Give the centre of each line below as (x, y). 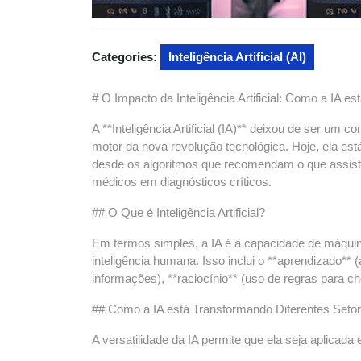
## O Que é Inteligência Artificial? (178, 212)
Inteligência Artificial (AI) (237, 57)
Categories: (124, 57)
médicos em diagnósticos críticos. (182, 182)
